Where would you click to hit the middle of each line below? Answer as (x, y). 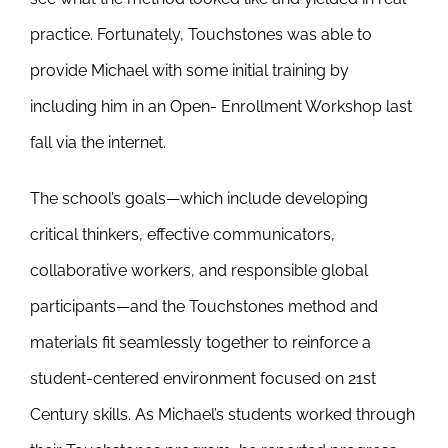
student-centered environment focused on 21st (203, 378)
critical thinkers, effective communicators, (182, 234)
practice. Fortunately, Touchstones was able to (201, 34)
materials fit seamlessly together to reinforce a (200, 342)
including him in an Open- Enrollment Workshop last (221, 106)
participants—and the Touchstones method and (204, 306)
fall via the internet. (98, 142)
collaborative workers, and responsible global (199, 270)
